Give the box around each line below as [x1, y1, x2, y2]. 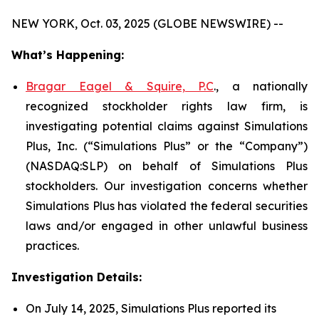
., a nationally [214, 79, 308, 93]
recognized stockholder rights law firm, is [26, 99, 308, 113]
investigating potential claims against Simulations [26, 119, 308, 133]
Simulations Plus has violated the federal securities [26, 199, 308, 213]
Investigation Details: [11, 270, 142, 284]
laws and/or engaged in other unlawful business [26, 219, 308, 233]
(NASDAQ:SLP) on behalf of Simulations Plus [26, 159, 308, 173]
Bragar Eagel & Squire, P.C [26, 79, 214, 93]
